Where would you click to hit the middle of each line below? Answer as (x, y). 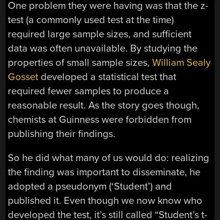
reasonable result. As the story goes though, (104, 105)
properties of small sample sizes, (80, 62)
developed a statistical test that (108, 77)
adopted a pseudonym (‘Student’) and (90, 186)
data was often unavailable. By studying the (103, 48)
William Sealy (182, 62)
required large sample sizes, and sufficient (100, 34)
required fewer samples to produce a (89, 91)
